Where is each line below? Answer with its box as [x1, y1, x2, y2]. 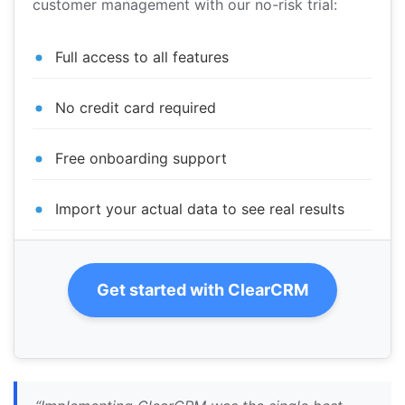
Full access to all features [55, 48, 229, 67]
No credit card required [55, 99, 216, 118]
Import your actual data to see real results [55, 200, 344, 219]
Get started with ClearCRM [97, 280, 308, 300]
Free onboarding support [55, 149, 227, 168]
